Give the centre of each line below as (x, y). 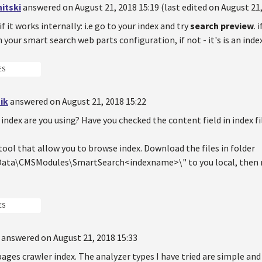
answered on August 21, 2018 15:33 (69, 237)
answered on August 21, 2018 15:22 (78, 101)
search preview (222, 26)
